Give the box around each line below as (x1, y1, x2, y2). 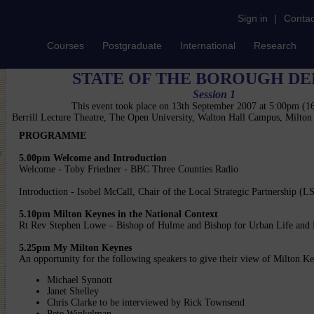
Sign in (238, 13, 268, 24)
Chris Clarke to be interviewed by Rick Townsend (47, 297, 245, 308)
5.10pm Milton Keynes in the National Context (19, 209, 218, 219)
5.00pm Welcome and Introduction (19, 153, 167, 163)
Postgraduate (102, 40, 162, 51)
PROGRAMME (19, 130, 86, 141)
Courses (47, 40, 84, 51)
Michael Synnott (47, 275, 112, 285)
